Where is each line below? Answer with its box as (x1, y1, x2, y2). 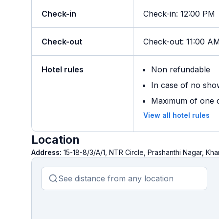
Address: (31, 148, 64, 156)
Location (31, 132, 80, 147)
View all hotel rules (143, 111, 210, 119)
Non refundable (151, 65, 210, 74)
